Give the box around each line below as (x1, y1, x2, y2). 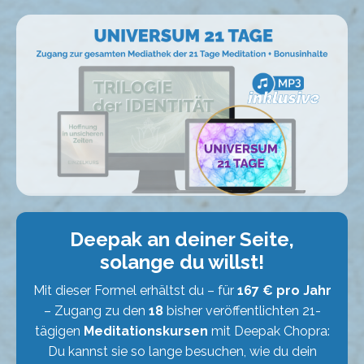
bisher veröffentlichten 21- (162, 303, 321, 319)
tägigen (34, 323, 84, 340)
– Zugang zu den (43, 303, 149, 319)
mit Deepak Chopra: (207, 323, 330, 340)
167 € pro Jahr (236, 283, 331, 299)
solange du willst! (100, 250, 264, 275)
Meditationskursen (83, 323, 208, 340)
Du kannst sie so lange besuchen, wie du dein (47, 344, 317, 360)
